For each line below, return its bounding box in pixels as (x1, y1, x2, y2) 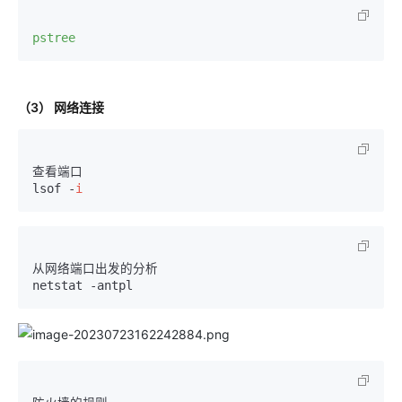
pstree (32, 31, 75, 45)
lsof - (32, 181, 75, 196)
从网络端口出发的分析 (32, 261, 158, 275)
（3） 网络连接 (18, 100, 104, 115)
